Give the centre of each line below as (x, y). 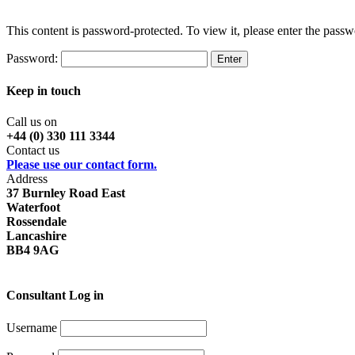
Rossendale (36, 222)
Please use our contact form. (82, 165)
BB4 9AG (32, 250)
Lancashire (36, 236)
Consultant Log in (55, 296)
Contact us (33, 151)
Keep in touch (44, 90)
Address (27, 179)
